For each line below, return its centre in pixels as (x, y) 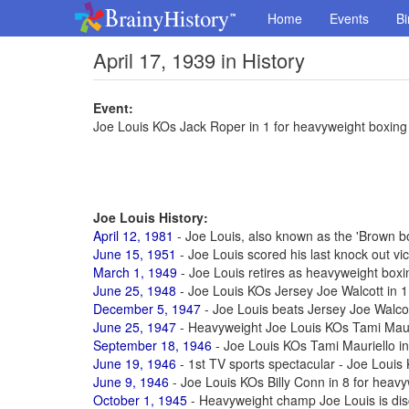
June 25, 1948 (135, 290)
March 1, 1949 (135, 272)
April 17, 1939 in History (199, 60)
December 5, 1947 (147, 309)
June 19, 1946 (135, 363)
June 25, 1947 (135, 327)
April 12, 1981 (133, 236)
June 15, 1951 (135, 254)
